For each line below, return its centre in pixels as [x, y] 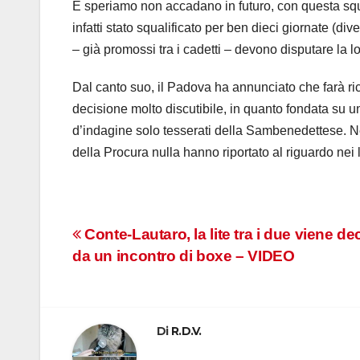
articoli [113, 273]
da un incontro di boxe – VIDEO [184, 256]
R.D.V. [186, 331]
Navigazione [147, 240]
